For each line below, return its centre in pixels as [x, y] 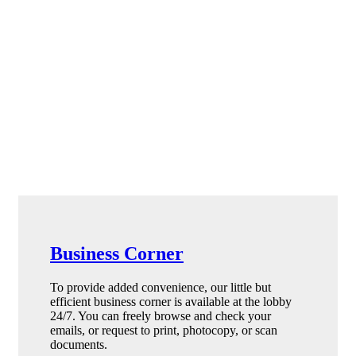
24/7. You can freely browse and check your [161, 315]
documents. [79, 344]
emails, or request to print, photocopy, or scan [164, 330]
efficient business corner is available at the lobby [171, 301]
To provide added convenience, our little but [161, 287]
